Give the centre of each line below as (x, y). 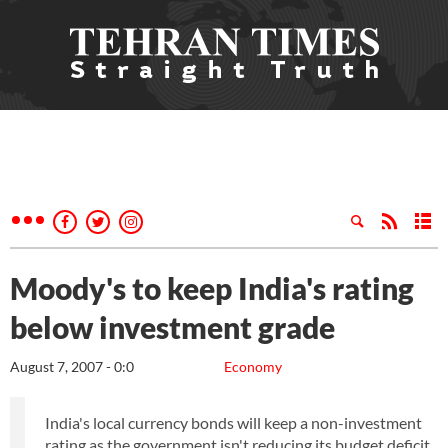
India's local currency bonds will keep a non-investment (233, 422)
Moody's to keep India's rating (212, 288)
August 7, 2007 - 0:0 (72, 366)
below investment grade (172, 327)
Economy (253, 366)
